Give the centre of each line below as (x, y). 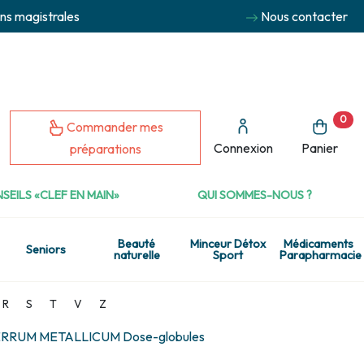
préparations (105, 149)
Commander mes (114, 127)
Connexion (243, 148)
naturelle (136, 256)
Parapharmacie (321, 256)
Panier (320, 148)
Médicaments (318, 244)
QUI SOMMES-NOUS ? (255, 195)
